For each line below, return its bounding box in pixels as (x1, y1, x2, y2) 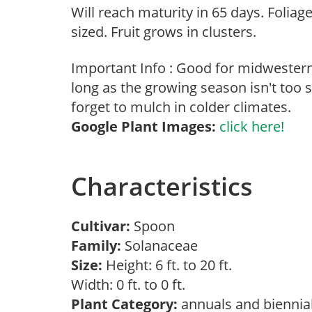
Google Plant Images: (71, 117, 216, 136)
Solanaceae (121, 236, 205, 255)
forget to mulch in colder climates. (71, 97, 291, 116)
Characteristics (71, 169, 253, 203)
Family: (71, 236, 121, 255)
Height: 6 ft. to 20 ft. (102, 256, 232, 274)
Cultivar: (71, 217, 134, 235)
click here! (219, 117, 284, 136)
